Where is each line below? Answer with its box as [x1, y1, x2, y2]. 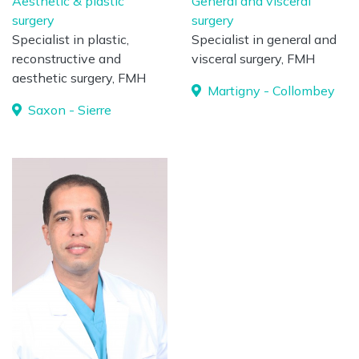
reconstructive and [12, 50, 121, 67]
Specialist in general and [192, 31, 337, 47]
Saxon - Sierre [25, 102, 111, 118]
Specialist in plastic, [12, 31, 129, 47]
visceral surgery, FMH [192, 50, 315, 67]
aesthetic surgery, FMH [12, 70, 146, 86]
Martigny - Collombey [204, 83, 335, 99]
